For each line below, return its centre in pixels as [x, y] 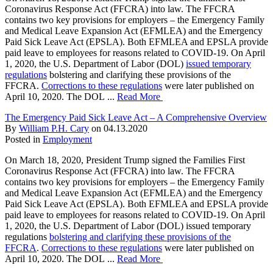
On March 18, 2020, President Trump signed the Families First [125, 160]
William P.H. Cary [54, 128]
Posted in [24, 139]
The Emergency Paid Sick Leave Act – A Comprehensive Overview [136, 117]
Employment [67, 139]
